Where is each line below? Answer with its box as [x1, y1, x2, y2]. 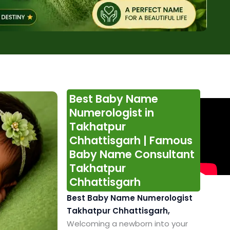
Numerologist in [69, 105, 154, 121]
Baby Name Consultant [69, 147, 195, 162]
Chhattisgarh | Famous [69, 133, 193, 148]
